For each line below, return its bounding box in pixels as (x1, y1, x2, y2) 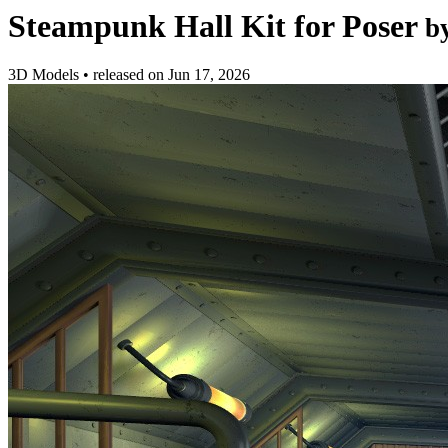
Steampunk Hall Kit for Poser (8, 8, 417, 44)
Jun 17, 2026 (168, 66, 250, 84)
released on (93, 66, 168, 84)
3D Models (8, 66, 83, 84)
